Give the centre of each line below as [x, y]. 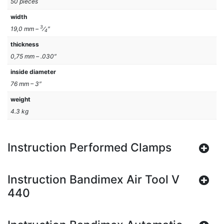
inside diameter [33, 71]
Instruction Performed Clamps [89, 147]
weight [20, 99]
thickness [25, 44]
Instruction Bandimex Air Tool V [93, 179]
